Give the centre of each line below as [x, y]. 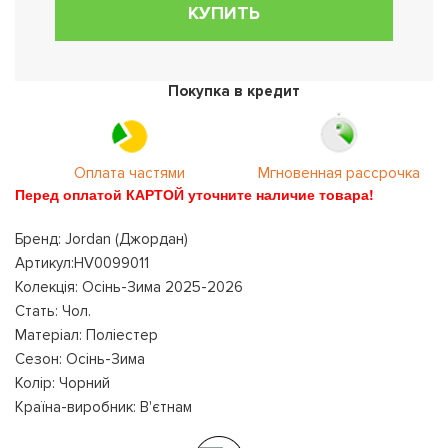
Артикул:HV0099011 [82, 263]
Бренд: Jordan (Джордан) [101, 239]
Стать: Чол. [53, 311]
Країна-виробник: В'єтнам [103, 407]
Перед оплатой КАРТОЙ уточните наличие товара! [194, 194]
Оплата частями [130, 173]
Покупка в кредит [234, 91]
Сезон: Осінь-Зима [80, 359]
